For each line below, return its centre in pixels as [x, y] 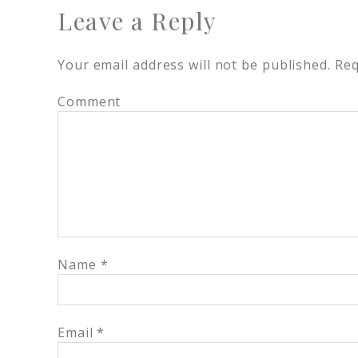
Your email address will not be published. [194, 65]
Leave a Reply [137, 21]
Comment [89, 101]
